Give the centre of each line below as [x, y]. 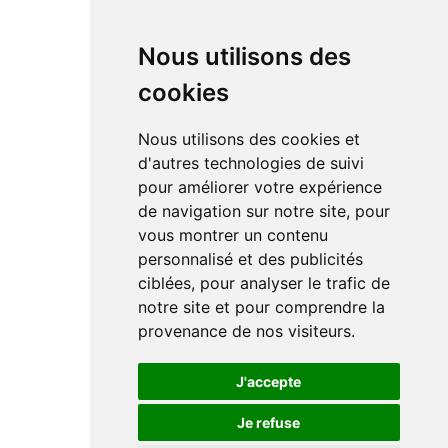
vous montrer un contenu [232, 235]
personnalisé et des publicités [250, 259]
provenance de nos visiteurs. [246, 331]
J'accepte [274, 381]
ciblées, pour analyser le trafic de [263, 283]
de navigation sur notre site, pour [263, 211]
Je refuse [273, 422]
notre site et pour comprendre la [261, 307]
